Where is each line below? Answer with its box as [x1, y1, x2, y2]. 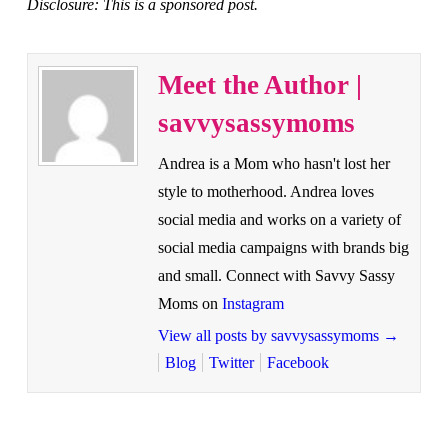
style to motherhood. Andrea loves [157, 182, 374, 200]
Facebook [266, 353, 329, 371]
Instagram [221, 294, 284, 312]
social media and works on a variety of [157, 210, 401, 228]
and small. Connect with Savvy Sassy [157, 266, 395, 284]
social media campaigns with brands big [157, 238, 409, 256]
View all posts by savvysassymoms [157, 326, 383, 344]
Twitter [208, 353, 254, 371]
